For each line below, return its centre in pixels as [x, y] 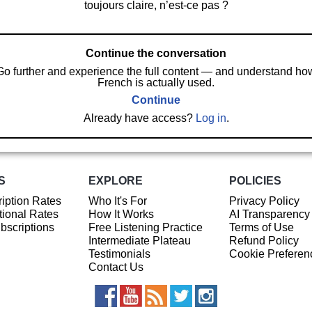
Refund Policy [264, 240]
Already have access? [139, 118]
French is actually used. [156, 82]
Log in [211, 118]
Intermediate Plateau [139, 240]
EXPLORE [115, 181]
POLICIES [255, 181]
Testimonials [119, 253]
